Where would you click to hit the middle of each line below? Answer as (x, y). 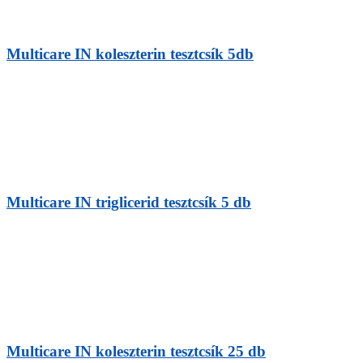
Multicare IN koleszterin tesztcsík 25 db (136, 351)
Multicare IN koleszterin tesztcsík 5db (130, 53)
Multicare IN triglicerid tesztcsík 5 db (129, 203)
